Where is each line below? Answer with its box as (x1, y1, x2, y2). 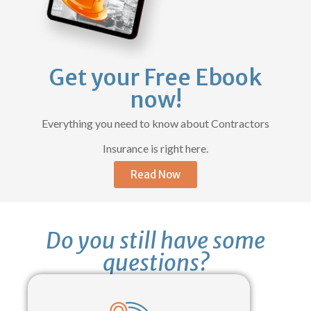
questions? (102, 249, 209, 278)
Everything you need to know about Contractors (42, 117, 269, 131)
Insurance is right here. (103, 142, 208, 155)
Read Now (131, 168, 180, 182)
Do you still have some (46, 227, 265, 255)
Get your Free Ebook (49, 64, 262, 92)
